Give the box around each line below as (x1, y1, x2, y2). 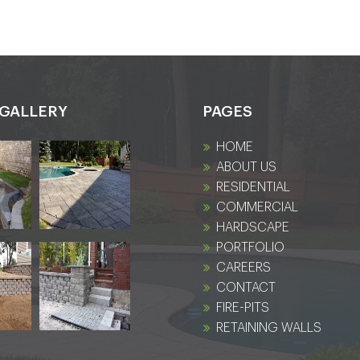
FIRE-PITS (215, 301, 269, 314)
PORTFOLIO (215, 240, 284, 254)
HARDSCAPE (215, 220, 289, 234)
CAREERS (215, 260, 271, 274)
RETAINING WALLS (215, 321, 321, 334)
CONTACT (215, 280, 276, 294)
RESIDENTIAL (215, 180, 290, 194)
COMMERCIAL (215, 200, 298, 214)
